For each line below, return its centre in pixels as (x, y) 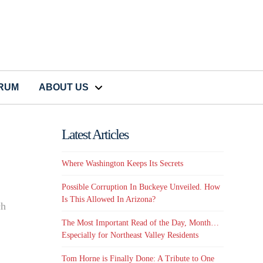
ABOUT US (64, 87)
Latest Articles (95, 135)
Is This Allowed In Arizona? (109, 200)
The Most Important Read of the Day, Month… (141, 223)
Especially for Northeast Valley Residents (130, 235)
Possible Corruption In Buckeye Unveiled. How (141, 187)
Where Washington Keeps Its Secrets (123, 163)
